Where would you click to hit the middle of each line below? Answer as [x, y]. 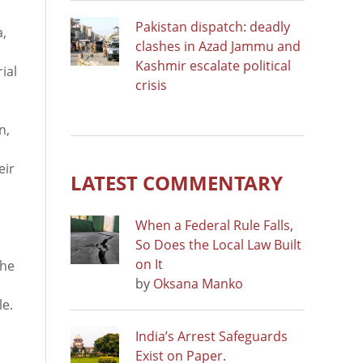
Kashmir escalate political [213, 65]
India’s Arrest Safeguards [211, 336]
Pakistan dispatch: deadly [213, 26]
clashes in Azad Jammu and [218, 46]
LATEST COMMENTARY [177, 182]
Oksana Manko [198, 283]
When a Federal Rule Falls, [214, 225]
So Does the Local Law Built [218, 244]
